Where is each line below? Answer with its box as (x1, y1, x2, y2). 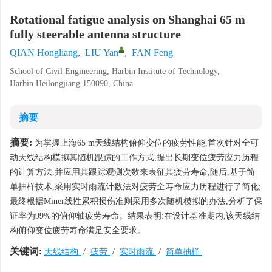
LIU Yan (85, 47, 118, 58)
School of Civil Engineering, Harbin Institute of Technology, (10, 67, 220, 76)
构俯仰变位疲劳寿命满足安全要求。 (10, 226, 146, 235)
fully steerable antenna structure (10, 27, 181, 41)
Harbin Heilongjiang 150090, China (10, 79, 133, 88)
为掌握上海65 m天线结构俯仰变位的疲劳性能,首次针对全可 (32, 138, 259, 148)
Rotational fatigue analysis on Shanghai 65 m (10, 13, 245, 26)
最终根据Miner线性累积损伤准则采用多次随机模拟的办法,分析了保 (10, 197, 262, 206)
